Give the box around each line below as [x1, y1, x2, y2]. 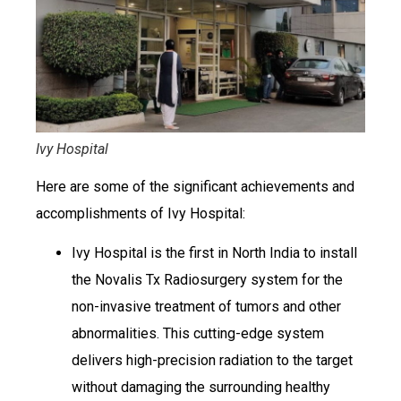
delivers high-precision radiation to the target [72, 352, 353, 370]
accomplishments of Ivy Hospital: [36, 204, 245, 222]
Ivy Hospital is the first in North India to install [72, 244, 357, 262]
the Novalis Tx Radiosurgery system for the [72, 271, 343, 289]
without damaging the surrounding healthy [72, 379, 330, 397]
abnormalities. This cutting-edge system [72, 325, 324, 343]
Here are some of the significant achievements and [36, 177, 354, 195]
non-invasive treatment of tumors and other [72, 298, 341, 316]
